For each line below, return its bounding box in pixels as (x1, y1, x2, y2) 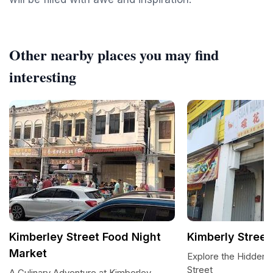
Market (9, 247, 47, 260)
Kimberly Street (187, 230, 271, 243)
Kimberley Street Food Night (9, 230, 161, 243)
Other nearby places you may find (9, 44, 219, 65)
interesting (9, 66, 76, 87)
